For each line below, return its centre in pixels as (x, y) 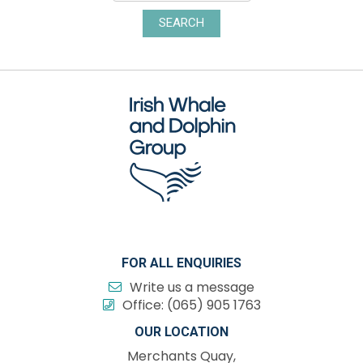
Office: (143, 305)
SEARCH (181, 23)
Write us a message (192, 287)
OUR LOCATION (181, 331)
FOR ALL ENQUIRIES (181, 263)
